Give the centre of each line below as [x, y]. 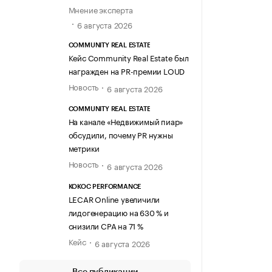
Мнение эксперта [100, 9]
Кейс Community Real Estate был [128, 57]
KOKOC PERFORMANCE [105, 186]
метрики [84, 148]
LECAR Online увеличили [114, 198]
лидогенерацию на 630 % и [118, 212]
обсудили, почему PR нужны [121, 134]
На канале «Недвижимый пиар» [126, 121]
